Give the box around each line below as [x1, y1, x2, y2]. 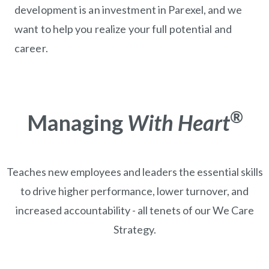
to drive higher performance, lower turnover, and [20, 184, 249, 198]
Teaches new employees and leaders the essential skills [6, 165, 263, 179]
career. [14, 41, 48, 55]
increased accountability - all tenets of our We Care [15, 204, 254, 217]
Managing [26, 109, 123, 136]
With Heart [127, 109, 230, 136]
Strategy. [113, 223, 156, 237]
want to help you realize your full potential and [14, 22, 232, 36]
